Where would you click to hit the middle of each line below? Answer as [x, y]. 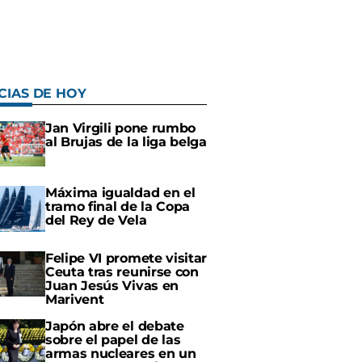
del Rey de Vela [96, 221]
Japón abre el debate [115, 326]
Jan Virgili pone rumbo [120, 128]
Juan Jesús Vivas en [112, 285]
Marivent [75, 299]
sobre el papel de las [113, 339]
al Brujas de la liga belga [126, 142]
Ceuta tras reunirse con [122, 271]
